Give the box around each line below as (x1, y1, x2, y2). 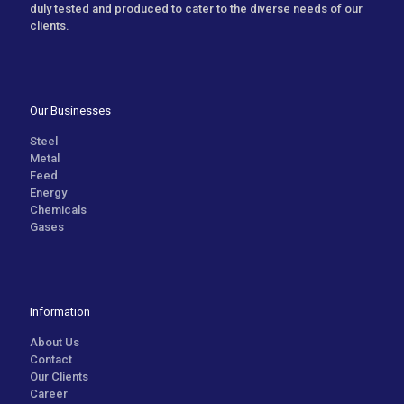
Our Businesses (30, 103, 111, 117)
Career (30, 386, 68, 400)
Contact (30, 352, 72, 366)
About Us (30, 335, 79, 349)
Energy (30, 185, 67, 199)
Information (30, 304, 90, 318)
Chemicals (30, 202, 87, 216)
